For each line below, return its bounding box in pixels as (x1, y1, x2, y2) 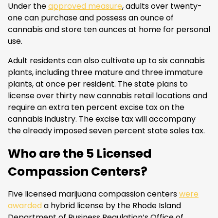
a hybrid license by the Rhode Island (42, 200, 181, 211)
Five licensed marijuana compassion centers (8, 188, 179, 200)
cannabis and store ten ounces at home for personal (8, 24, 210, 35)
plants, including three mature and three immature (8, 67, 203, 78)
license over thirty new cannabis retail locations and (8, 90, 207, 101)
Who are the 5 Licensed (8, 145, 152, 162)
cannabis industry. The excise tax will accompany (8, 113, 196, 125)
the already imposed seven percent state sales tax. (8, 125, 205, 136)
